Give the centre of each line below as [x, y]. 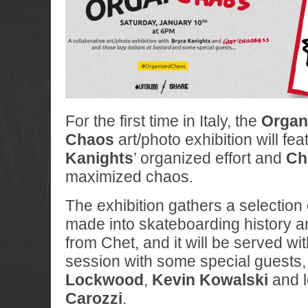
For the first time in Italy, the [163, 121]
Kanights [99, 158]
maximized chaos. [129, 177]
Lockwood [104, 280]
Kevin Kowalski [210, 280]
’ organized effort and [210, 158]
